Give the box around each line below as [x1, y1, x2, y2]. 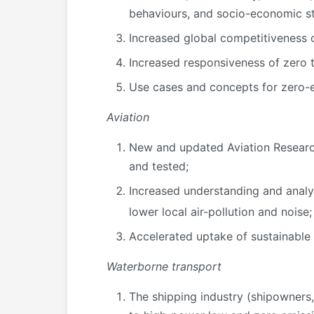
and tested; [129, 159, 189, 174]
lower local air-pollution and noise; [129, 204, 312, 219]
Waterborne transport [107, 259, 221, 273]
